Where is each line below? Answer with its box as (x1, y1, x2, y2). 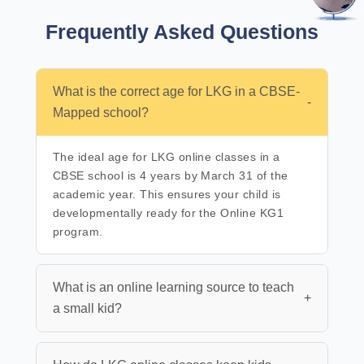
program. (53, 224, 103, 238)
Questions (220, 19, 318, 43)
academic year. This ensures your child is (53, 187, 281, 201)
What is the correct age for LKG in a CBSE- (53, 84, 300, 98)
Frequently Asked (45, 19, 220, 43)
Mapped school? (53, 105, 149, 119)
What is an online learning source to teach (53, 279, 294, 294)
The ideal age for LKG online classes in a (53, 149, 280, 163)
